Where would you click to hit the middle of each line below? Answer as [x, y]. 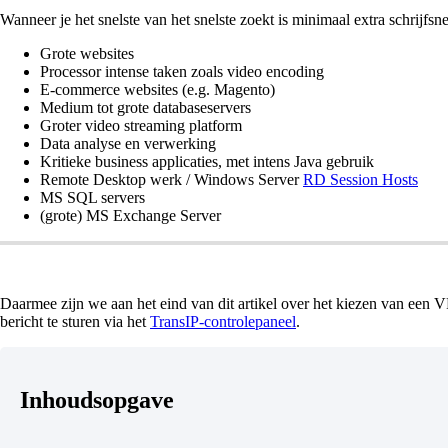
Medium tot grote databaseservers [145, 108]
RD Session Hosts [360, 180]
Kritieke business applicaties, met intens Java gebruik [207, 162]
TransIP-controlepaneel [223, 322]
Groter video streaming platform [141, 126]
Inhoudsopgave [97, 400]
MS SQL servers [92, 198]
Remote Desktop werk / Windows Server [171, 180]
